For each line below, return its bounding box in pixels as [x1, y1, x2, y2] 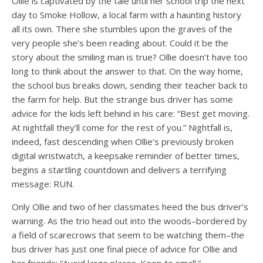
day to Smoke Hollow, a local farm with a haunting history [12, 9, 241, 21]
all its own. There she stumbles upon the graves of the [12, 23, 232, 35]
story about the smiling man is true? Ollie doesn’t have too [12, 51, 248, 63]
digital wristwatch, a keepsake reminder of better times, [12, 150, 240, 162]
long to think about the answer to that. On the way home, [12, 65, 243, 77]
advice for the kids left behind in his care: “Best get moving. [12, 107, 249, 120]
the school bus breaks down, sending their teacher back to [12, 79, 248, 92]
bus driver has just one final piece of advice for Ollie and [12, 243, 237, 255]
